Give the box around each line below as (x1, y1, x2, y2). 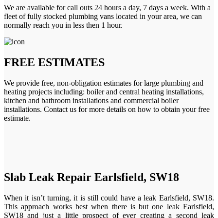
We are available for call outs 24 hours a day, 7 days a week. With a (4, 3, 211, 12)
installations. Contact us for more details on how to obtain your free (4, 105, 210, 113)
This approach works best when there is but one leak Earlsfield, (4, 202, 214, 211)
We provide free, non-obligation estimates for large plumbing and (4, 78, 203, 87)
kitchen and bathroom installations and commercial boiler (4, 96, 179, 105)
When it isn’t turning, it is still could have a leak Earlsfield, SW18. (4, 194, 214, 202)
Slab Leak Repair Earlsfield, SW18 (4, 171, 179, 184)
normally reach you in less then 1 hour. (4, 20, 123, 29)
